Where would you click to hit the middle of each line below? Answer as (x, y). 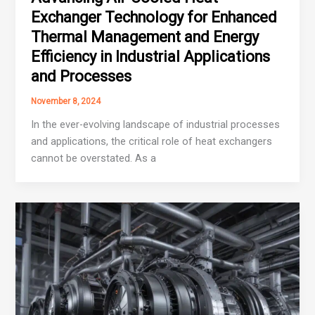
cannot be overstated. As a (94, 159)
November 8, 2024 (66, 102)
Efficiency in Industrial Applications (151, 57)
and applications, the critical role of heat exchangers (152, 142)
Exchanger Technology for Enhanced (154, 18)
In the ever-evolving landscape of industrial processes (156, 125)
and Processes (82, 77)
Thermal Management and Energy (145, 37)
